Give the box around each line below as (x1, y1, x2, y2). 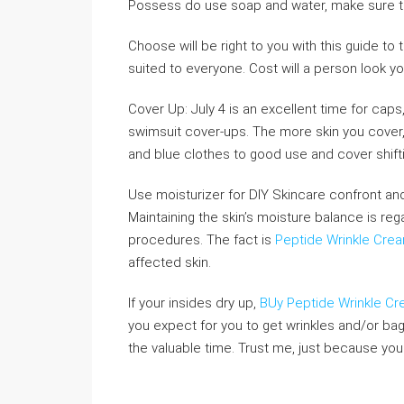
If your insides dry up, (128, 295, 260, 311)
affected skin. (128, 254, 211, 271)
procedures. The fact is (128, 232, 275, 248)
